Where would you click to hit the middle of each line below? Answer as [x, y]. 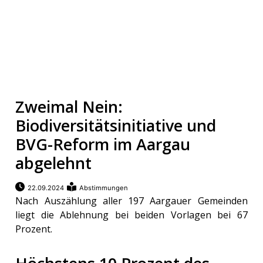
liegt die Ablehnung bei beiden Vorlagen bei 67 [131, 215]
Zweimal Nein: [69, 107]
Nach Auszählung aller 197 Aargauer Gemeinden [131, 201]
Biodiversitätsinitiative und [116, 126]
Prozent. [34, 229]
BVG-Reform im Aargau [103, 144]
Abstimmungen [104, 188]
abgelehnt [54, 163]
